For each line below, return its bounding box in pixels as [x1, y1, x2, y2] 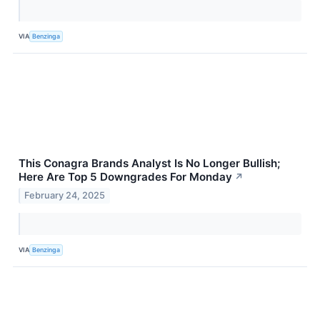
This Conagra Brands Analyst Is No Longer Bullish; [19, 156, 280, 171]
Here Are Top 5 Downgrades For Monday [19, 170, 232, 184]
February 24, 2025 [24, 190, 106, 201]
